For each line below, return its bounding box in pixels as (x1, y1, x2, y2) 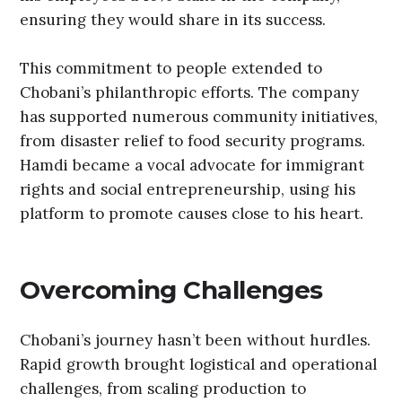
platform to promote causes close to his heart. (20, 204, 364, 224)
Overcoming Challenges (20, 274, 323, 305)
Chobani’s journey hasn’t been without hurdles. (20, 330, 371, 351)
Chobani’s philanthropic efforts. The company (20, 83, 360, 103)
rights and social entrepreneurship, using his (20, 179, 356, 200)
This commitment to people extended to (20, 58, 323, 79)
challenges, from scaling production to (20, 379, 307, 399)
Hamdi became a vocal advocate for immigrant (20, 155, 365, 176)
